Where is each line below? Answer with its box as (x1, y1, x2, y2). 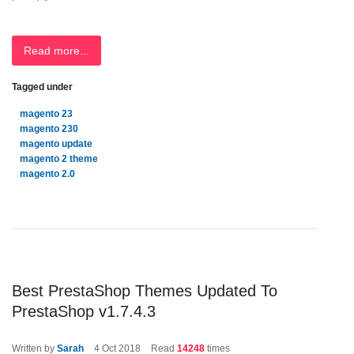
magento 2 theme (20, 153, 98, 164)
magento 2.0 (20, 168, 75, 179)
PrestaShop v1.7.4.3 (12, 303, 156, 320)
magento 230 (20, 123, 78, 134)
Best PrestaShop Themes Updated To (12, 282, 277, 299)
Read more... (24, 44, 89, 57)
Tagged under (12, 81, 73, 92)
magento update (20, 138, 92, 149)
